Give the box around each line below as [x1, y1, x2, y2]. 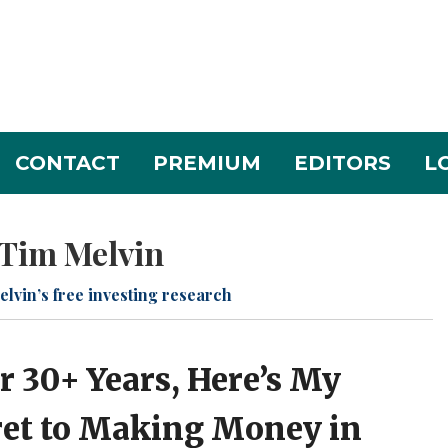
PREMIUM [152, 151, 261, 176]
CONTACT [14, 151, 120, 176]
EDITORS [293, 151, 391, 176]
